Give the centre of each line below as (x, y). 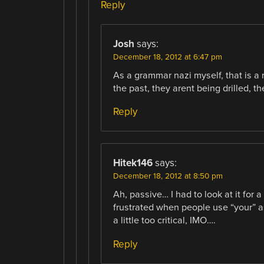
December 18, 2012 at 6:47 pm (167, 57)
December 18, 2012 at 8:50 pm (168, 176)
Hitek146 (133, 163)
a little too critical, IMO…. (164, 221)
